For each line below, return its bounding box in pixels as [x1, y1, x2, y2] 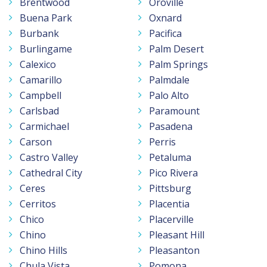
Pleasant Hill [149, 228, 204, 241]
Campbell [20, 88, 61, 102]
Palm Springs [149, 57, 208, 71]
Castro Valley [20, 150, 78, 164]
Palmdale [149, 73, 190, 86]
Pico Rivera [149, 166, 198, 179]
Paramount [149, 104, 200, 117]
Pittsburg [149, 181, 191, 195]
